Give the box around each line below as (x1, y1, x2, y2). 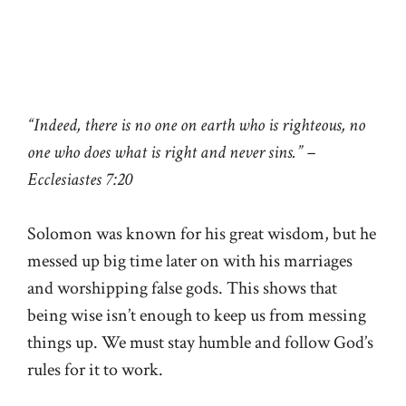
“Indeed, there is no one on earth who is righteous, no (27, 113, 365, 138)
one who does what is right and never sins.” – (27, 140, 315, 165)
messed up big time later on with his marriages (27, 249, 353, 274)
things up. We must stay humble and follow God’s (27, 331, 373, 355)
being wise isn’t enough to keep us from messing (27, 304, 366, 328)
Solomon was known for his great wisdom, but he (27, 222, 376, 246)
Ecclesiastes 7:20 (27, 168, 132, 192)
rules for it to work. (27, 358, 163, 382)
